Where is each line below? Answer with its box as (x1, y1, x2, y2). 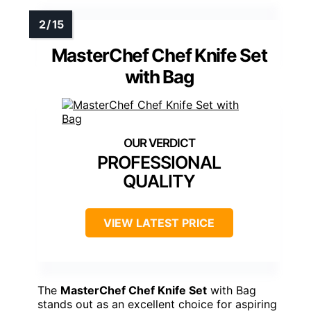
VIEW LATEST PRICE (103, 215, 215, 230)
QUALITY (123, 170, 195, 192)
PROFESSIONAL (97, 151, 221, 173)
